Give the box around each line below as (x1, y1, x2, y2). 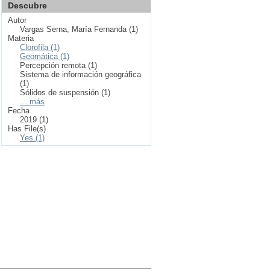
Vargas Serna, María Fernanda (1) (20, 25, 138, 34)
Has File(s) (8, 124, 46, 133)
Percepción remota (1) (20, 61, 97, 70)
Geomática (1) (20, 52, 69, 61)
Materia (8, 34, 34, 43)
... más (20, 97, 45, 106)
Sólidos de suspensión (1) (20, 88, 110, 97)
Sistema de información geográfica (20, 70, 141, 79)
